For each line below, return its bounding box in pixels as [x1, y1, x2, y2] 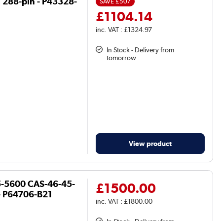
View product [129, 139, 172, 148]
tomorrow [107, 53, 137, 62]
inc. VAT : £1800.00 [96, 197, 153, 206]
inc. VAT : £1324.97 [96, 25, 152, 34]
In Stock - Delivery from [107, 45, 175, 54]
